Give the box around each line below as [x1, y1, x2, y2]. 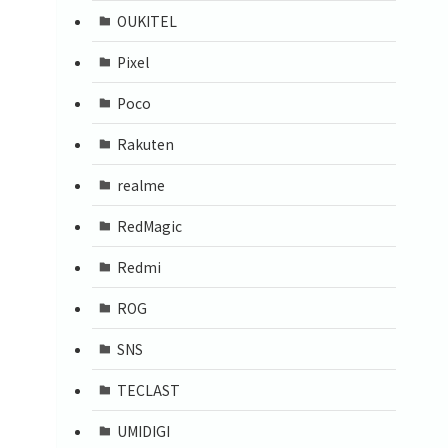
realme [116, 174, 165, 195]
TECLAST [116, 379, 180, 400]
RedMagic [116, 215, 182, 236]
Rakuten [116, 133, 174, 154]
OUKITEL [116, 10, 177, 31]
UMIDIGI [116, 420, 170, 441]
